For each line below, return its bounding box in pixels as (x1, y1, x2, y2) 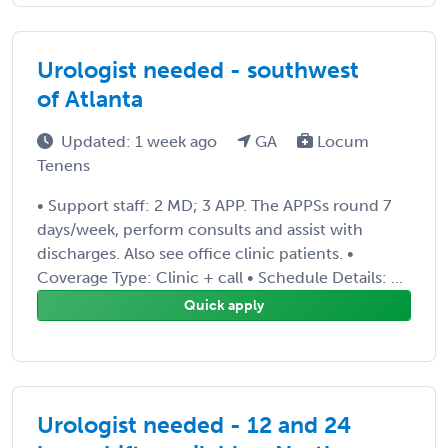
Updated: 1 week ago (61, 131, 221, 151)
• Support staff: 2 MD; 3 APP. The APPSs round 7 (37, 195, 391, 215)
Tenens (37, 155, 90, 175)
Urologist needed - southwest (37, 55, 359, 84)
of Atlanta (37, 84, 143, 113)
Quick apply (184, 296, 264, 314)
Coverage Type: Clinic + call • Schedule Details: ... (37, 267, 403, 287)
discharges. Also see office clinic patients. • (37, 243, 354, 263)
